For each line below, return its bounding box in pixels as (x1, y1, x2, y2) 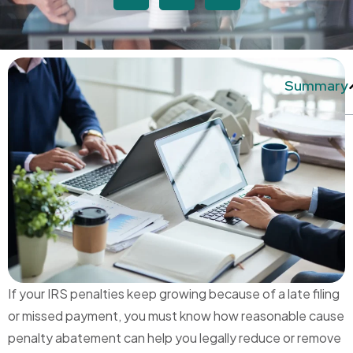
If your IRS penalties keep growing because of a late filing (8, 285, 340, 303)
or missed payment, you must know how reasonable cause (8, 307, 344, 325)
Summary (284, 76, 348, 95)
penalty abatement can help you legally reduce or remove (8, 329, 341, 347)
